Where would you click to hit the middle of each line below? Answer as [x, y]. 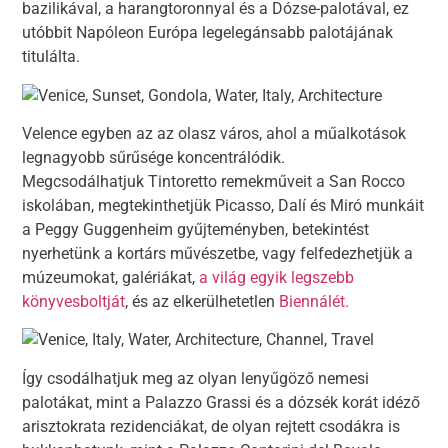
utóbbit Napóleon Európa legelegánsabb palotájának [208, 33]
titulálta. [51, 57]
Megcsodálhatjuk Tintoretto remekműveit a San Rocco [214, 182]
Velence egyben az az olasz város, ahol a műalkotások [214, 134]
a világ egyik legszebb [275, 278]
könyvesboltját [74, 302]
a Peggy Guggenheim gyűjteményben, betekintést [196, 230]
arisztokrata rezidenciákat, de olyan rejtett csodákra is [211, 426]
